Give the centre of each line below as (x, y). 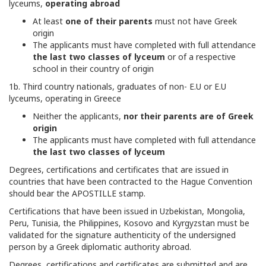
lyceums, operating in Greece (65, 98)
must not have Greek (195, 21)
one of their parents (109, 21)
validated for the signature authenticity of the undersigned (122, 235)
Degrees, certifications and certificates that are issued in (119, 170)
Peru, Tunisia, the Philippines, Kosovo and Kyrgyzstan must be (129, 223)
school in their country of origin (93, 69)
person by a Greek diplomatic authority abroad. (100, 247)
